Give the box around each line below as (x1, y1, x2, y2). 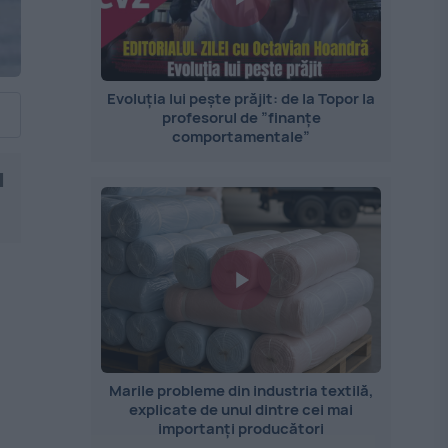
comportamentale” (172, 126, 311, 147)
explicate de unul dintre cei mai (129, 398, 354, 420)
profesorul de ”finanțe (161, 107, 321, 128)
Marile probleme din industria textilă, (108, 379, 374, 401)
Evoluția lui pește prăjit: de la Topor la (107, 88, 376, 109)
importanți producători (158, 417, 325, 439)
